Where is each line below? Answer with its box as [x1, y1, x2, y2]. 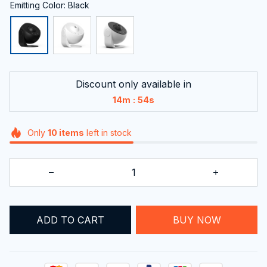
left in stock [83, 127, 132, 138]
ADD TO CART [36, 213, 104, 226]
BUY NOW [172, 213, 221, 226]
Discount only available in [76, 77, 191, 90]
